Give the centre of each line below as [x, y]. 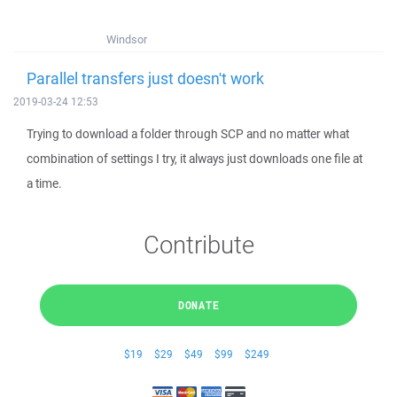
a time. [44, 183]
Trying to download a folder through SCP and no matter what [188, 134]
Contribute [198, 244]
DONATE [198, 305]
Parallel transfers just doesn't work [145, 78]
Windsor [127, 39]
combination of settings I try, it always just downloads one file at [195, 159]
